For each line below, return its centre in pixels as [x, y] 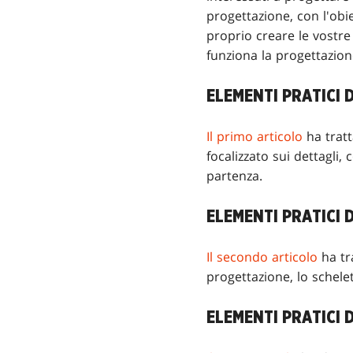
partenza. [234, 176]
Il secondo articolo [262, 257]
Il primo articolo [255, 137]
